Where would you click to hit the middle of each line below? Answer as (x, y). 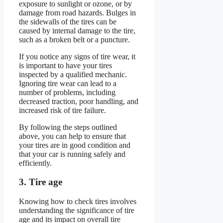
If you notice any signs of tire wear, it (77, 56)
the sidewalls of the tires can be (68, 21)
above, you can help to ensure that (72, 136)
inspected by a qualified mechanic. (73, 74)
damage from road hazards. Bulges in (77, 12)
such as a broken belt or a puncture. (74, 39)
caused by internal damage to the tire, (77, 30)
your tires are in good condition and (75, 145)
